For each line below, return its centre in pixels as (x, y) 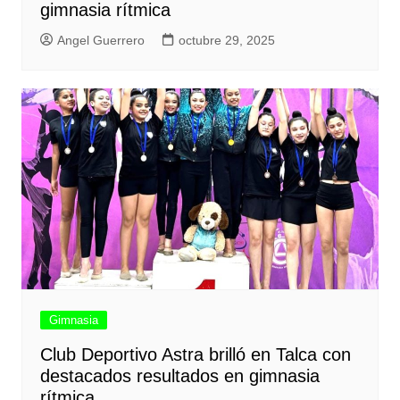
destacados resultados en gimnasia (179, 375)
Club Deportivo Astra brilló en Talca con (195, 354)
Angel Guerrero (100, 40)
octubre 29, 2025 (226, 40)
